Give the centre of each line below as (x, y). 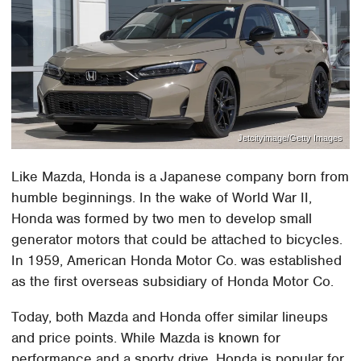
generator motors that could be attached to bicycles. (177, 240)
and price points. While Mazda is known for (146, 338)
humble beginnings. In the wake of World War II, (162, 198)
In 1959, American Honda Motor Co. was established (177, 261)
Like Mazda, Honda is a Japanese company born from (180, 177)
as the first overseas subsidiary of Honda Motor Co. (173, 282)
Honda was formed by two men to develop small (162, 219)
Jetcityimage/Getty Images (290, 137)
